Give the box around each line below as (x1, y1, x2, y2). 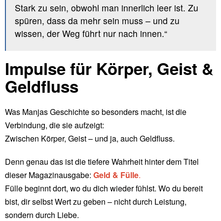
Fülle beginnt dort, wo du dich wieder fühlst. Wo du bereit (5, 182, 203, 194)
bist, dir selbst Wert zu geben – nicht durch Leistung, (5, 195, 186, 207)
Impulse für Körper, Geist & (5, 56, 214, 80)
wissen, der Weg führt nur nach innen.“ (14, 27, 167, 40)
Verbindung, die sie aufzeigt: (5, 119, 104, 131)
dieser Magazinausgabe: (5, 169, 93, 181)
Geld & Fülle (93, 169, 139, 181)
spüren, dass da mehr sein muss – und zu (14, 14, 180, 27)
